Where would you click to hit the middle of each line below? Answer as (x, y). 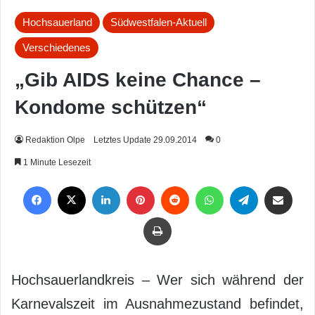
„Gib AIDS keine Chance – (138, 79)
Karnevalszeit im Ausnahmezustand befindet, (157, 303)
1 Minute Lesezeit (56, 162)
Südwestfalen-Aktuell (159, 22)
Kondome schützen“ (111, 107)
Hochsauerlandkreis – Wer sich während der (157, 279)
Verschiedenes (57, 47)
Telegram (263, 186)
